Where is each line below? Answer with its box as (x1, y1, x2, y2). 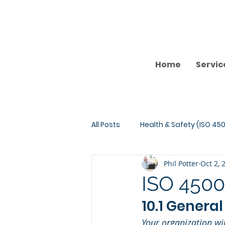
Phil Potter (164, 158, 198, 168)
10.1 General (142, 196, 223, 216)
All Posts (91, 119, 120, 130)
